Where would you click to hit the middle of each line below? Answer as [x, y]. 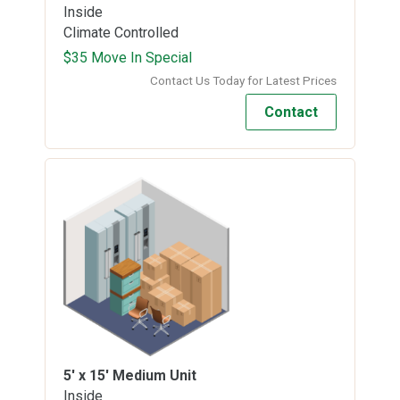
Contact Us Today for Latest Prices [243, 80]
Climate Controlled [121, 32]
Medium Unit [154, 375]
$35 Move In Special [128, 57]
